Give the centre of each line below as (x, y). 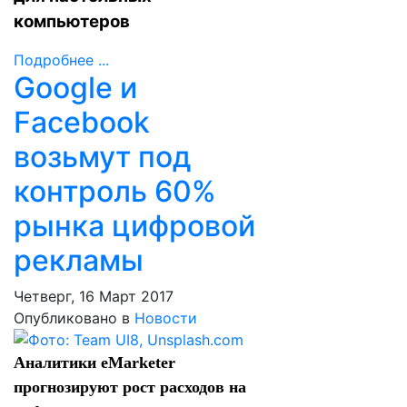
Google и (75, 88)
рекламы (79, 260)
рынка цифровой (134, 226)
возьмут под (102, 157)
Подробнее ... (61, 60)
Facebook (82, 122)
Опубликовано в (72, 318)
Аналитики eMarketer (94, 362)
